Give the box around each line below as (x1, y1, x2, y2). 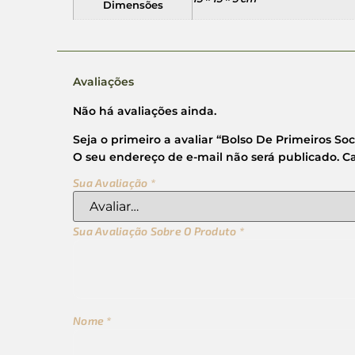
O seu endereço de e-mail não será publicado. (73, 150, 339, 165)
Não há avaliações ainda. (73, 104, 216, 119)
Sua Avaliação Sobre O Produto (73, 223, 239, 238)
